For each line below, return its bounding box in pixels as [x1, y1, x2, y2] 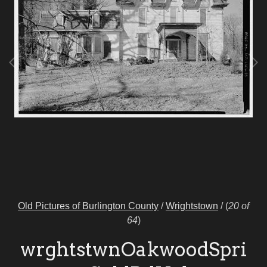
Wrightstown [166, 201, 218, 212]
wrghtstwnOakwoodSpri [20, 238, 247, 262]
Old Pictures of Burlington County [18, 201, 159, 212]
